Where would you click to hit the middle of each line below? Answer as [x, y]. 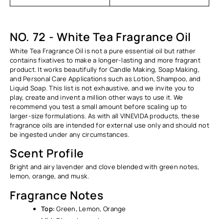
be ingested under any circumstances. [70, 134]
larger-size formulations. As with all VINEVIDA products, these [105, 116]
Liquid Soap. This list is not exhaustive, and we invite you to [102, 88]
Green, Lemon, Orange [91, 209]
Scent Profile [47, 153]
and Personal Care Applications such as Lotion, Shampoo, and [105, 78]
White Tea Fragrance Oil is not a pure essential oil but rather [103, 51]
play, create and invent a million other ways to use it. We [97, 97]
